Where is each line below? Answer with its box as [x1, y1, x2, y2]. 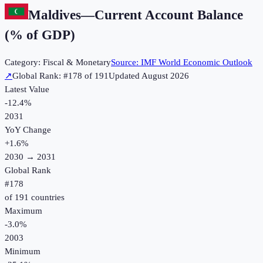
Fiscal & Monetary [43, 58, 111, 68]
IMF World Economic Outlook [141, 58, 252, 68]
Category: [5, 58, 43, 68]
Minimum [5, 247, 41, 257]
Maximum [5, 206, 42, 216]
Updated [109, 71, 141, 81]
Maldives [28, 7, 81, 22]
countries [29, 193, 65, 203]
